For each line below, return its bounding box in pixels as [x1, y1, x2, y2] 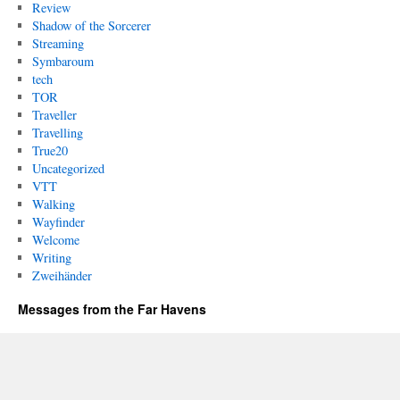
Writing [31, 249, 71, 266]
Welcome [31, 231, 79, 248]
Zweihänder [31, 267, 92, 284]
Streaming [31, 35, 84, 52]
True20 [31, 142, 68, 159]
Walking [31, 196, 75, 212]
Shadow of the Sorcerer [31, 17, 151, 34]
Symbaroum [31, 53, 94, 70]
